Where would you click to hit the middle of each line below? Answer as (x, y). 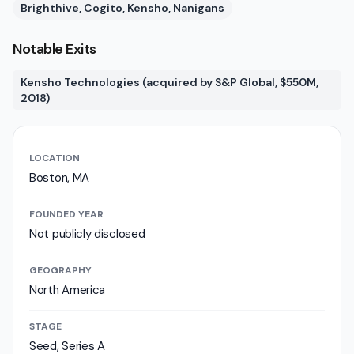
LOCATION (55, 158)
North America (68, 290)
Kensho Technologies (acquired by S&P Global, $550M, (169, 82)
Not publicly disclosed (87, 234)
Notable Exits (55, 49)
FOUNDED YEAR (66, 214)
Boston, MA (59, 178)
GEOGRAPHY (60, 270)
